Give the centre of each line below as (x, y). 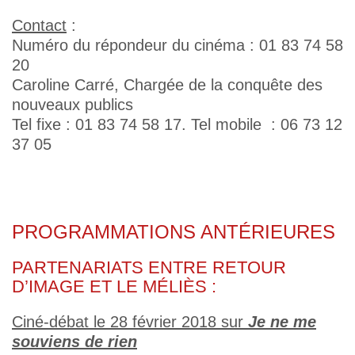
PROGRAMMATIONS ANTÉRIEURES (174, 232)
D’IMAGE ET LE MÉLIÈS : (114, 286)
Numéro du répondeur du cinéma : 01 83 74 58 (177, 45)
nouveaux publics (73, 105)
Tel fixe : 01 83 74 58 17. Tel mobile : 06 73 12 (177, 124)
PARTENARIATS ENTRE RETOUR (149, 267)
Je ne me (282, 322)
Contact (39, 25)
